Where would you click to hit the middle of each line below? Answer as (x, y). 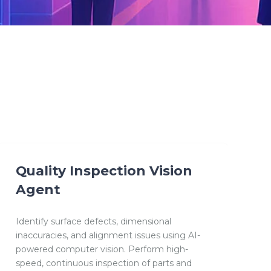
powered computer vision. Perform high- (102, 250)
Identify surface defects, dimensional (93, 222)
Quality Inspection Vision (104, 171)
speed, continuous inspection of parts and (103, 263)
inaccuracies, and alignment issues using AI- (108, 236)
